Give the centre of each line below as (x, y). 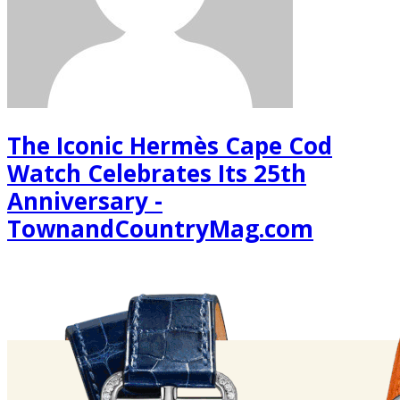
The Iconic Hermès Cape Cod (170, 145)
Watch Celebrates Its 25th (157, 173)
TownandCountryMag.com (160, 228)
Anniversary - (85, 200)
